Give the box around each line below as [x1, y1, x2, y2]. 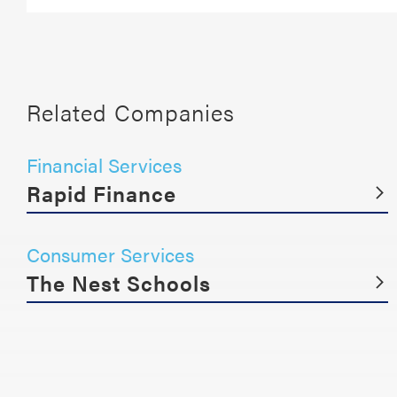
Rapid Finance [27, 178, 176, 208]
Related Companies [27, 96, 235, 128]
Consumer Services [27, 240, 194, 268]
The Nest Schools [27, 268, 211, 298]
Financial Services [27, 151, 182, 178]
